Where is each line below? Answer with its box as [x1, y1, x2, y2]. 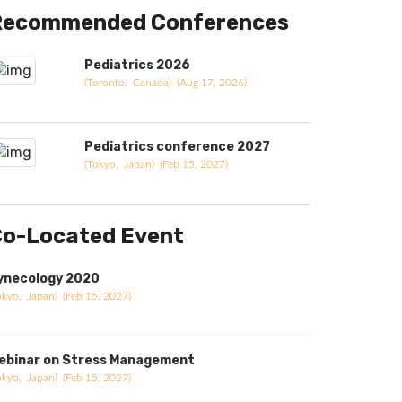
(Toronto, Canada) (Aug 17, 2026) [84, 77, 247, 88]
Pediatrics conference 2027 [84, 139, 270, 154]
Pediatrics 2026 [84, 57, 190, 73]
